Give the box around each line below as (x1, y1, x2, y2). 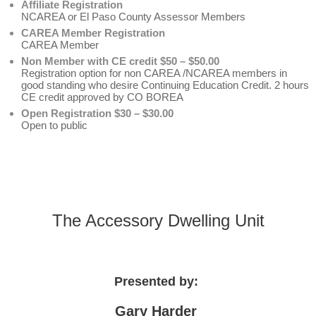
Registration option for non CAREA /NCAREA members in (21, 67, 287, 79)
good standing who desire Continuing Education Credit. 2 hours (21, 79, 309, 91)
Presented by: (114, 274, 202, 288)
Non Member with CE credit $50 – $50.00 (21, 55, 219, 67)
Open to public (21, 119, 87, 131)
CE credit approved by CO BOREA (21, 91, 183, 103)
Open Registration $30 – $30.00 (21, 107, 174, 119)
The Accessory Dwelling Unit (51, 211, 265, 230)
